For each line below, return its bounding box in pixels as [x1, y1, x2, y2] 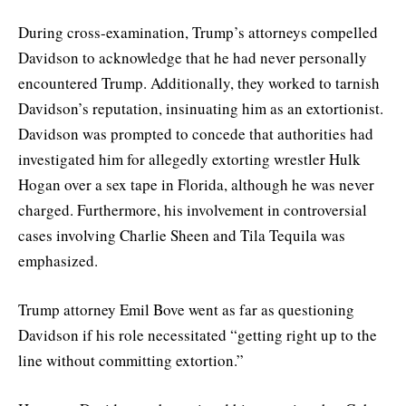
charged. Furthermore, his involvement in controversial [18, 198, 367, 220]
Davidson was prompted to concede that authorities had [18, 122, 373, 144]
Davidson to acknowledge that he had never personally [18, 46, 367, 68]
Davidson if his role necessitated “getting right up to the [18, 324, 377, 345]
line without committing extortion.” [18, 349, 244, 371]
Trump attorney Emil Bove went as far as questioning [18, 298, 354, 320]
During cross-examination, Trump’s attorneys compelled [18, 21, 378, 43]
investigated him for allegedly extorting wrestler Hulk [18, 148, 361, 169]
